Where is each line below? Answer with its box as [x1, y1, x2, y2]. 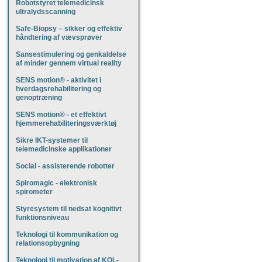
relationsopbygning [16, 239, 80, 247]
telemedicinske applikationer [16, 145, 112, 153]
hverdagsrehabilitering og [16, 85, 101, 93]
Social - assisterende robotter [16, 162, 115, 170]
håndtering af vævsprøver [16, 33, 102, 42]
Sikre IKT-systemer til [16, 136, 88, 144]
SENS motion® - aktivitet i [16, 76, 101, 84]
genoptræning [16, 94, 62, 102]
